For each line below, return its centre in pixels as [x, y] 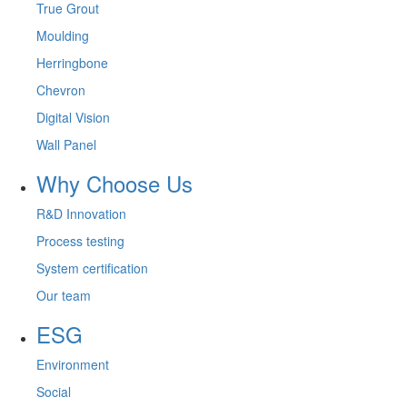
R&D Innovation [81, 213]
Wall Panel [66, 144]
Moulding [63, 35]
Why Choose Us [114, 183]
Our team [64, 295]
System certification [92, 268]
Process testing [80, 241]
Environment [73, 364]
